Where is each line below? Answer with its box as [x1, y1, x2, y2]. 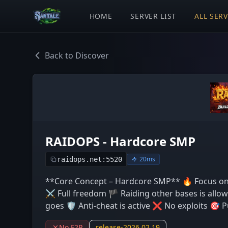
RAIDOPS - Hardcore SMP [45, 133, 195, 150]
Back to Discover [45, 50, 109, 61]
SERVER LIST [130, 11, 177, 21]
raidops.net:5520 [57, 155, 122, 163]
